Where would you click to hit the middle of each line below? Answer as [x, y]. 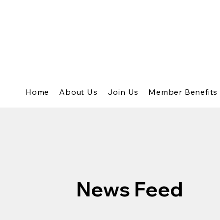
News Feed [130, 189]
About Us [78, 92]
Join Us [123, 92]
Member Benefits [183, 92]
